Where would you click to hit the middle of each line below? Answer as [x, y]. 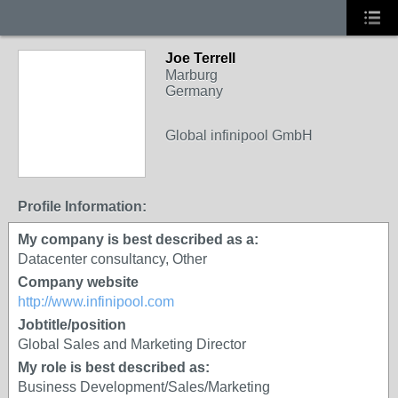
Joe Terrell [200, 58]
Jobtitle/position [72, 325]
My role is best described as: [114, 367]
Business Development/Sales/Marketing [144, 387]
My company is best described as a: [138, 239]
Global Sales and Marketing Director [132, 344]
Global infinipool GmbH [239, 135]
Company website [78, 282]
